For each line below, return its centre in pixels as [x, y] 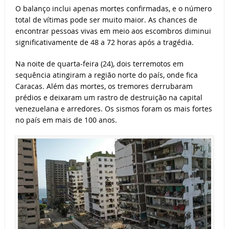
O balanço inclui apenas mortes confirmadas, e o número [113, 9]
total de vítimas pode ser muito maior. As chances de [106, 20]
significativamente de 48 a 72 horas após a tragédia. [104, 42]
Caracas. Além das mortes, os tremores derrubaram [104, 86]
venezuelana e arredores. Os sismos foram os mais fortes [113, 109]
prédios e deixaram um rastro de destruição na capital [109, 98]
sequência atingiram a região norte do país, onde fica [106, 75]
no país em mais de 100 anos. [66, 120]
